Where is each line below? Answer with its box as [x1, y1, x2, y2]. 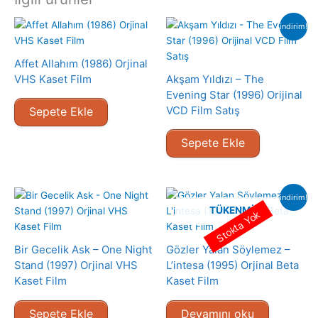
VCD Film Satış [166, 103, 240, 117]
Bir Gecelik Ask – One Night [14, 243, 152, 257]
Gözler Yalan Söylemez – [166, 243, 290, 257]
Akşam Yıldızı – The [166, 72, 264, 86]
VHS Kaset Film [14, 72, 92, 86]
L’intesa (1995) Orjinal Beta [166, 258, 299, 273]
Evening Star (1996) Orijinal [166, 87, 302, 102]
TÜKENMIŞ [209, 204, 261, 216]
